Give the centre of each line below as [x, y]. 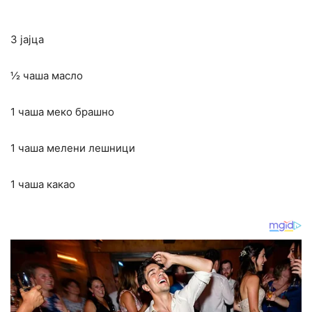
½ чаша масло [47, 76]
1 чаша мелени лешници [73, 148]
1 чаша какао [43, 185]
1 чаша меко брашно [62, 112]
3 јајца [27, 40]
